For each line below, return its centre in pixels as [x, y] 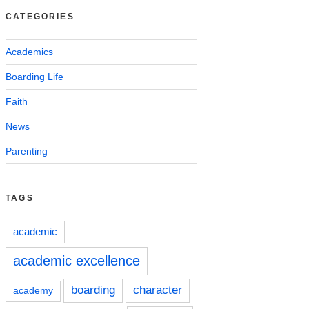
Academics [29, 51]
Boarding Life [34, 76]
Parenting [27, 151]
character [158, 290]
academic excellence [77, 260]
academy [33, 290]
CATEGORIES [40, 16]
